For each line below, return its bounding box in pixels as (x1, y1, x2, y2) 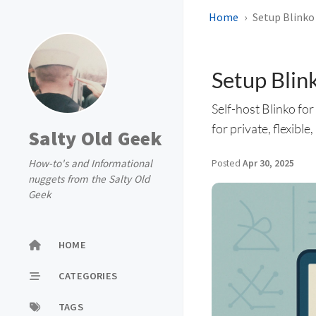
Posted (212, 157, 243, 169)
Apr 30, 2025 (243, 157, 294, 169)
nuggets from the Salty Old (28, 172, 150, 186)
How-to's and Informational (28, 157, 152, 170)
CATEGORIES (59, 269, 117, 282)
